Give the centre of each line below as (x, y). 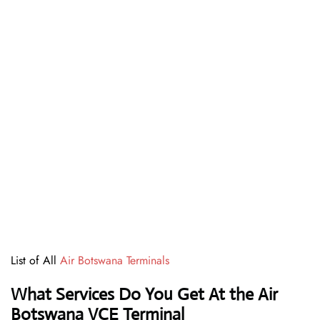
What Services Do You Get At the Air (144, 295)
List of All (35, 261)
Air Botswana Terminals (115, 261)
